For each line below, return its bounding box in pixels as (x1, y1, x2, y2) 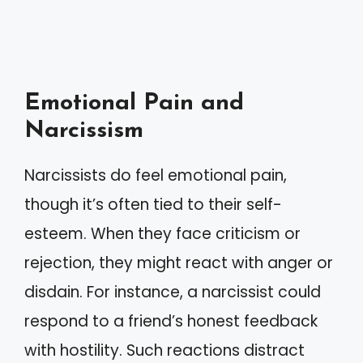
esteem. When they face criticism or (24, 223, 301, 245)
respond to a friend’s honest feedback (24, 310, 318, 332)
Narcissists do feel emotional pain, (24, 164, 287, 186)
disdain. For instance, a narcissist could (24, 281, 321, 303)
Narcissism (24, 119, 143, 143)
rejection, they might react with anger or (24, 252, 333, 274)
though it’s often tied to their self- (24, 194, 282, 216)
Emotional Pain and (24, 92, 244, 115)
